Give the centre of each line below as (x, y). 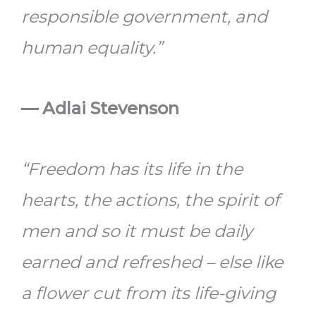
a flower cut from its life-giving (148, 293)
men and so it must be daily (137, 231)
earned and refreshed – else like (152, 262)
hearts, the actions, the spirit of (150, 200)
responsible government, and (144, 16)
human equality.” (92, 47)
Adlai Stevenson (111, 108)
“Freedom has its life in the (132, 169)
